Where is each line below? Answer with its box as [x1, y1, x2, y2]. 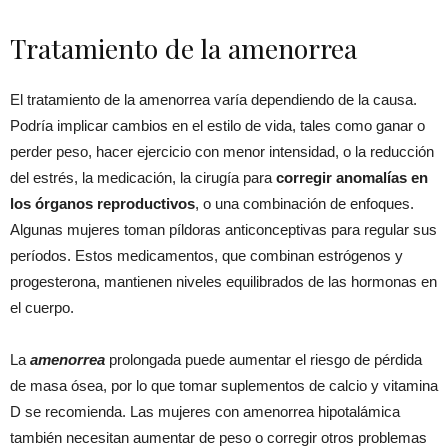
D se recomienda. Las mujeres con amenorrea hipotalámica [10, 403, 400, 421]
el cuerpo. [10, 299, 74, 317]
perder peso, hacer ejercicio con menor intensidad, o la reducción [10, 143, 434, 161]
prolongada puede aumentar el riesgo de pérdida [109, 351, 422, 369]
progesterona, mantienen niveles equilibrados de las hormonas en [10, 273, 437, 291]
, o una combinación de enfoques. [195, 195, 414, 213]
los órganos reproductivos [10, 195, 195, 213]
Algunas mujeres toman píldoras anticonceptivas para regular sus [10, 221, 437, 239]
